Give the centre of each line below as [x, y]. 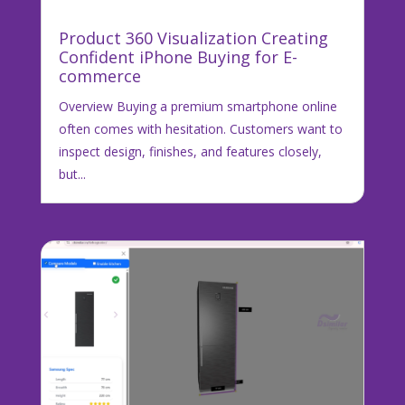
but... [72, 174]
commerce [99, 76]
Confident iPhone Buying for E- [178, 57]
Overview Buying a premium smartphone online [198, 107]
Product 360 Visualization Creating [193, 38]
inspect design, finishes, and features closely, [190, 152]
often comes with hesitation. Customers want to [200, 129]
